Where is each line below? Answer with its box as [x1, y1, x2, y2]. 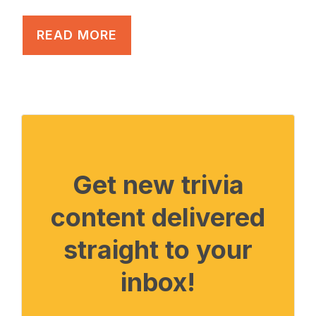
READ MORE [37, 28, 117, 43]
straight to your [63, 234, 253, 266]
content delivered [51, 202, 265, 233]
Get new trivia [72, 169, 244, 201]
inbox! [121, 267, 195, 298]
